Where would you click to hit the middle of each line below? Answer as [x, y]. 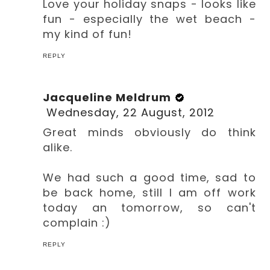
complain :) [77, 222]
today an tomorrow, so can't [149, 207]
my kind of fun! [88, 34]
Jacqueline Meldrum [107, 97]
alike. [58, 147]
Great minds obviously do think [149, 132]
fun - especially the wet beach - [149, 19]
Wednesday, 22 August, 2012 [131, 112]
